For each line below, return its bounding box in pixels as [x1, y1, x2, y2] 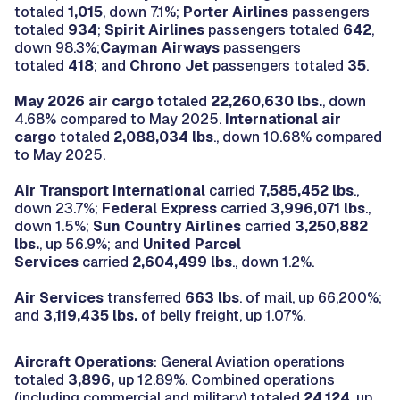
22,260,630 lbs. [207, 91, 322, 111]
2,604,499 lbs [132, 252, 232, 271]
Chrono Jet [129, 55, 212, 75]
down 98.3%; [14, 37, 100, 57]
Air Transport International [14, 180, 205, 200]
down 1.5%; [14, 216, 93, 236]
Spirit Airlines [104, 20, 204, 39]
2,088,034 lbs [113, 127, 213, 146]
